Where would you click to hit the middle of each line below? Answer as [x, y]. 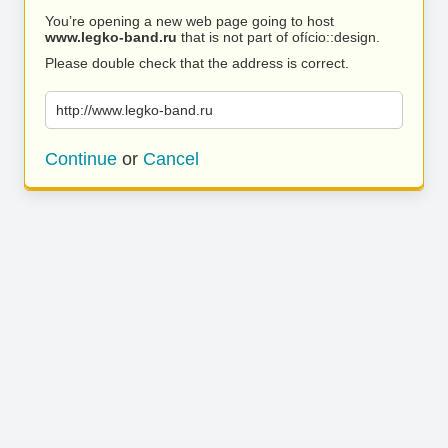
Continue [81, 159]
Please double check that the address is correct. [197, 63]
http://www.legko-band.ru [134, 110]
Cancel [171, 159]
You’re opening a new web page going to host [189, 21]
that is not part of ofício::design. [278, 37]
